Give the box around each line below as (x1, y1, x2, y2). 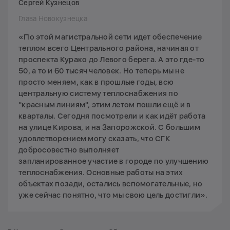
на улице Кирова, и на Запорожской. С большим (18, 123, 200, 132)
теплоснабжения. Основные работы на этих (18, 168, 183, 178)
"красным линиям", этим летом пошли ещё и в (18, 100, 191, 110)
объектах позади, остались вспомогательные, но (18, 179, 203, 189)
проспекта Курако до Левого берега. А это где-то (18, 55, 205, 65)
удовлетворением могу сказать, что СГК (18, 134, 170, 144)
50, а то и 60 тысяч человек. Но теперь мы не (18, 66, 184, 76)
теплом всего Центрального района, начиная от (18, 44, 199, 53)
